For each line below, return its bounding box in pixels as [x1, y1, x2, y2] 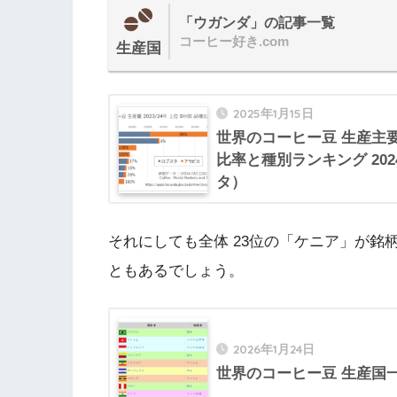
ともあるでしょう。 [108, 261, 244, 279]
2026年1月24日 [233, 341, 315, 357]
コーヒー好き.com [179, 35, 289, 50]
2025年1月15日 [233, 105, 314, 121]
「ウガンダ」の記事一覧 [179, 14, 335, 31]
